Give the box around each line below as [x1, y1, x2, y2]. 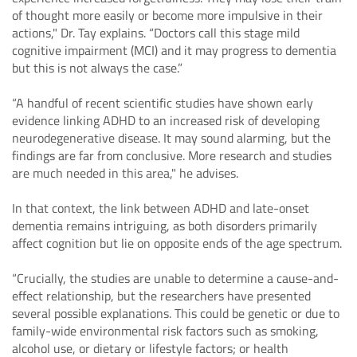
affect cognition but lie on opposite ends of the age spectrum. [12, 233, 342, 253]
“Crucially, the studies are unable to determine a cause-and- [12, 268, 339, 288]
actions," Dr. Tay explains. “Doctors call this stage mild [12, 22, 300, 42]
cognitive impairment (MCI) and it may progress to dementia [12, 40, 336, 60]
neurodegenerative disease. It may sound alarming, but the [12, 127, 331, 147]
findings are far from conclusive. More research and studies [12, 145, 331, 165]
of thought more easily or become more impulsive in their [12, 5, 323, 25]
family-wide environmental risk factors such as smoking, [12, 320, 319, 340]
